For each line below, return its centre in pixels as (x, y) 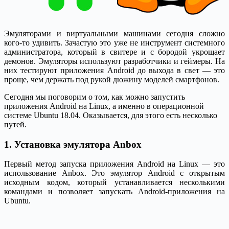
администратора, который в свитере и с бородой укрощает (114, 52)
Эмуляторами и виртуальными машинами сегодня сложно (114, 33)
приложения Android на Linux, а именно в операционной (104, 106)
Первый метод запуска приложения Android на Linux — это (114, 164)
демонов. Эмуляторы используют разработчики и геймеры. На (114, 61)
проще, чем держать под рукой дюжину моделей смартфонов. (112, 79)
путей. (15, 124)
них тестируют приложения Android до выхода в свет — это (114, 70)
